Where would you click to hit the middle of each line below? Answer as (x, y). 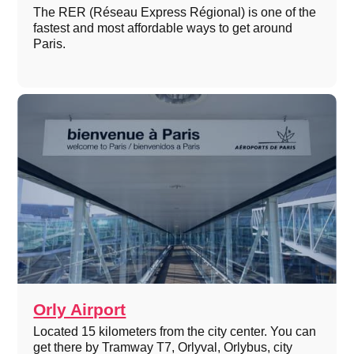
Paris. (50, 43)
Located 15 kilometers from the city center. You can (175, 331)
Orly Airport (80, 309)
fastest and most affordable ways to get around (163, 28)
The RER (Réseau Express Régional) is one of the (175, 12)
